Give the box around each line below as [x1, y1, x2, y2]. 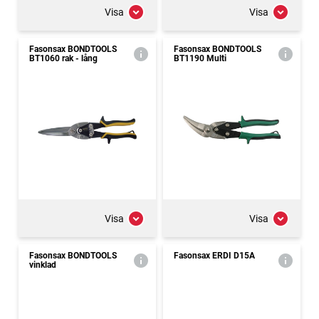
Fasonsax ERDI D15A [174, 251, 255, 261]
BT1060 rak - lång [29, 53, 98, 63]
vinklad [29, 260, 56, 270]
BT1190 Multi [174, 53, 226, 63]
